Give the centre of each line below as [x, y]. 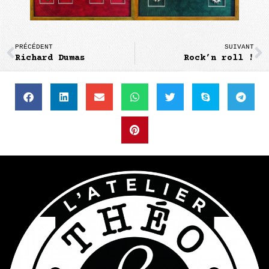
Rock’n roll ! [219, 58]
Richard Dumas [50, 58]
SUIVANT [239, 47]
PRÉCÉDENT [34, 47]
